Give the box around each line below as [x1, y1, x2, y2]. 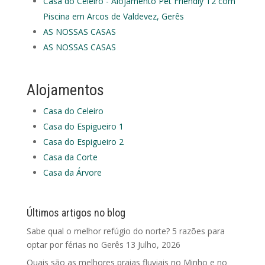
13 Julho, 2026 [125, 239, 180, 250]
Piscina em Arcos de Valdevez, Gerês [43, 11, 184, 22]
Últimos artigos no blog [26, 206, 125, 219]
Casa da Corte [43, 151, 98, 163]
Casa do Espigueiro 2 [43, 136, 124, 147]
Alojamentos [26, 81, 104, 99]
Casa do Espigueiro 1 [43, 121, 124, 132]
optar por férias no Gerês [26, 239, 124, 250]
